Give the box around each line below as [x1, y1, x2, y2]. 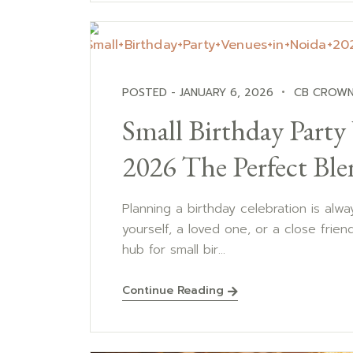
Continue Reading [122, 281, 224, 299]
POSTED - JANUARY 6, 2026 [122, 84, 273, 101]
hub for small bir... [122, 240, 225, 259]
